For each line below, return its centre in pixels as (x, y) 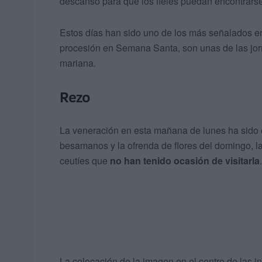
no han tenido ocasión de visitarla (185, 161)
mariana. (78, 63)
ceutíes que (85, 161)
